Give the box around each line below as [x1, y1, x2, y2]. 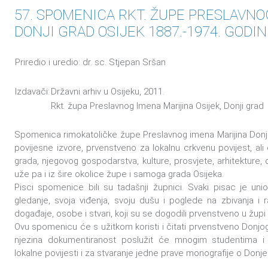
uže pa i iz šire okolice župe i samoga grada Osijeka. [14, 169, 224, 179]
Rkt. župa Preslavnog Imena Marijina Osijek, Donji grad [51, 100, 264, 111]
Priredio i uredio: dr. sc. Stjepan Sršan [15, 57, 166, 68]
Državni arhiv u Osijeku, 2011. [51, 86, 165, 97]
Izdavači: [15, 86, 50, 97]
